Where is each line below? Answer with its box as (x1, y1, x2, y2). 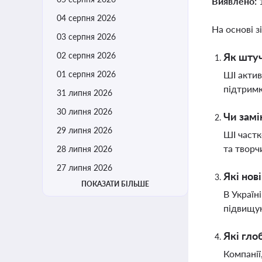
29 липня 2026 (57, 125, 112, 135)
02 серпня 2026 (57, 50, 116, 60)
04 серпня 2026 (57, 13, 116, 23)
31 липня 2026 (57, 88, 112, 98)
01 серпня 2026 (57, 69, 116, 79)
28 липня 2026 (57, 144, 112, 154)
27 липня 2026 (57, 163, 112, 173)
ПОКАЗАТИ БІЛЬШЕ (81, 180, 149, 188)
